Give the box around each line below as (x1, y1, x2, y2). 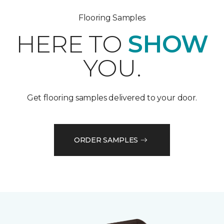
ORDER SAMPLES (73, 135, 138, 144)
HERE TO (16, 29, 128, 59)
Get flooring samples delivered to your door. (27, 93, 197, 103)
